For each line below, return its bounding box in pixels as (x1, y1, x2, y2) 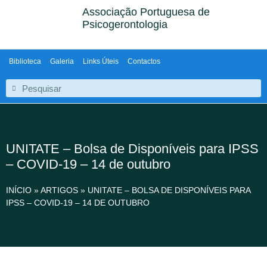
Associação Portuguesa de (82, 6, 210, 18)
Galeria (50, 57, 74, 66)
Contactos (128, 57, 160, 66)
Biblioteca (9, 57, 41, 66)
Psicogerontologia (82, 18, 168, 30)
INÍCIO (6, 185, 32, 195)
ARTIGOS (41, 185, 78, 195)
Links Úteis (83, 57, 119, 66)
